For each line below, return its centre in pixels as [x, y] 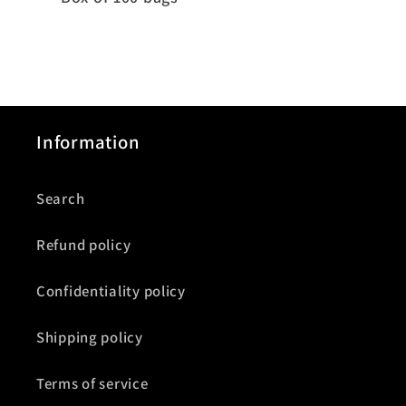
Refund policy [84, 244]
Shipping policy [90, 337]
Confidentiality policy [111, 290]
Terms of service [92, 383]
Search [61, 198]
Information [88, 141]
